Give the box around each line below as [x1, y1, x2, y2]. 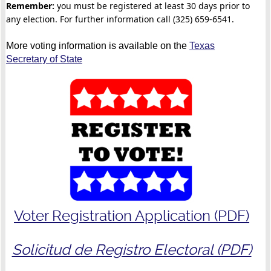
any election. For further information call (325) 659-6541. [5, 13, 234, 25]
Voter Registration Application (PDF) [14, 207, 250, 224]
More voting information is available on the [5, 40, 189, 51]
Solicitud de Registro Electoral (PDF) [11, 241, 252, 258]
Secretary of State [5, 53, 82, 64]
